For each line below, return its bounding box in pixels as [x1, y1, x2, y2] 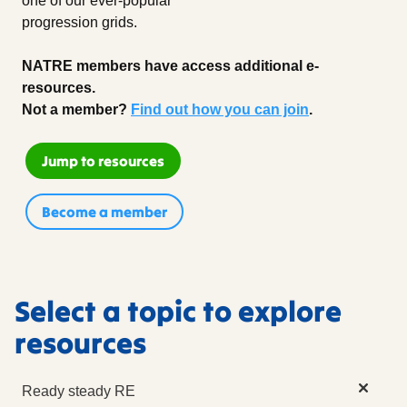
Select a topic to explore [15, 293, 342, 331]
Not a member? [22, 101, 131, 117]
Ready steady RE [22, 383, 135, 400]
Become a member [42, 203, 168, 222]
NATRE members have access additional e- [22, 57, 319, 74]
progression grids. [22, 14, 137, 30]
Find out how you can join [131, 101, 309, 117]
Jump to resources [42, 152, 165, 171]
